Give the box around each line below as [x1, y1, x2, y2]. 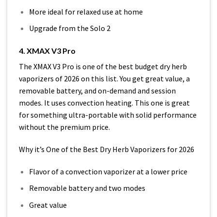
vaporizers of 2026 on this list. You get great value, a [19, 73, 190, 83]
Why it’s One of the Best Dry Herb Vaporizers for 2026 [19, 144, 194, 154]
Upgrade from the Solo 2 [29, 23, 110, 33]
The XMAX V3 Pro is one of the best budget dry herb [19, 61, 187, 71]
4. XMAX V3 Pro [19, 46, 76, 55]
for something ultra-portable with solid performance [19, 109, 197, 120]
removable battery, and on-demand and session [19, 85, 176, 95]
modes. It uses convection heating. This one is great [19, 97, 190, 108]
